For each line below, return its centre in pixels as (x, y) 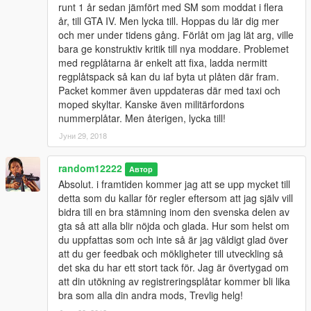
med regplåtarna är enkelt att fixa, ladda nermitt (163, 62)
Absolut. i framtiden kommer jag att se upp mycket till (174, 184)
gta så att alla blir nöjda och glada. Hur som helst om (174, 225)
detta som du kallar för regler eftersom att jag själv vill (176, 197)
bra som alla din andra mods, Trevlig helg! (151, 295)
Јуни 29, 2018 (83, 135)
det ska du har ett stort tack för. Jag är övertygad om (174, 267)
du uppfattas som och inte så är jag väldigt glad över (173, 239)
